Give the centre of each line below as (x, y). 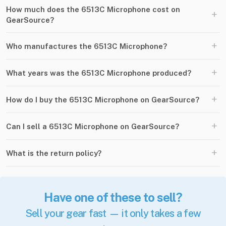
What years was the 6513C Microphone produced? (99, 73)
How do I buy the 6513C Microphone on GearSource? (103, 99)
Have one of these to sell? (113, 197)
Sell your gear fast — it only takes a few (113, 214)
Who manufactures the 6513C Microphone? (87, 46)
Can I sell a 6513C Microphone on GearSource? (93, 126)
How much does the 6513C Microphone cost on (93, 10)
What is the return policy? (54, 153)
